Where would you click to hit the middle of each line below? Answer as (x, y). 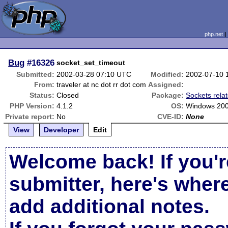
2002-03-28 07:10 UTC (94, 74)
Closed (68, 95)
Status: (42, 95)
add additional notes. (110, 206)
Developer (62, 130)
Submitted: (36, 74)
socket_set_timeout (91, 63)
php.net (213, 34)
